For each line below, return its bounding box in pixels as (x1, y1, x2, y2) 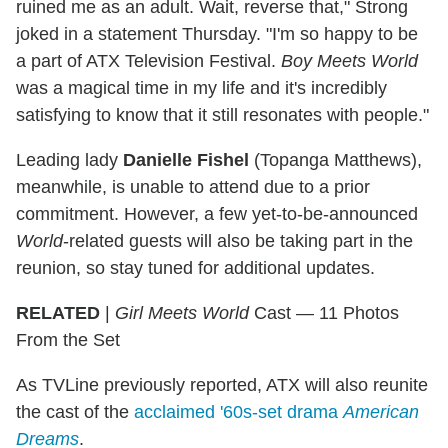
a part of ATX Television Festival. (16, 50, 281, 71)
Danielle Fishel (123, 149, 249, 170)
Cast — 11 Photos (249, 302, 399, 323)
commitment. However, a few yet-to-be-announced (16, 203, 418, 224)
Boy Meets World (281, 50, 418, 71)
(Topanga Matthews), (249, 149, 422, 170)
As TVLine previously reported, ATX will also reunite (16, 374, 428, 395)
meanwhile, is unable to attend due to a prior (16, 176, 370, 197)
